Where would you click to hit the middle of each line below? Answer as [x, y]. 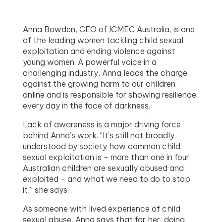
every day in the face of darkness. [87, 105]
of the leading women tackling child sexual [103, 40]
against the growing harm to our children [99, 83]
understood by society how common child [102, 146]
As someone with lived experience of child [102, 208]
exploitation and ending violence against [99, 51]
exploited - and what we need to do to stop [107, 179]
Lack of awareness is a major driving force [102, 124]
